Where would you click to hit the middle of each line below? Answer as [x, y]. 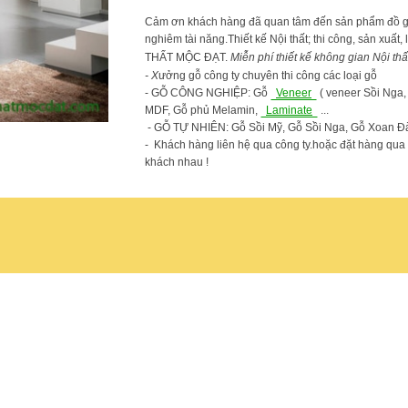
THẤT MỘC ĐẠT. [186, 58]
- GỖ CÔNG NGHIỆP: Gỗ [208, 93]
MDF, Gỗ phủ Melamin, [203, 111]
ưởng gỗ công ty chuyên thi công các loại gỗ [268, 76]
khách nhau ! [177, 163]
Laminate [289, 111]
